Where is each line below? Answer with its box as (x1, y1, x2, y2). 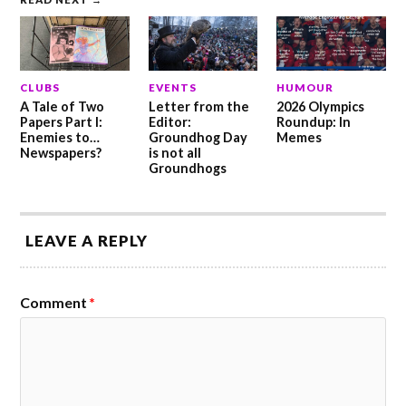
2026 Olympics (275, 99, 364, 115)
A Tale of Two (20, 99, 105, 115)
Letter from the (148, 99, 249, 115)
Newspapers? (20, 145, 102, 161)
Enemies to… (20, 130, 101, 146)
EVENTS (148, 82, 197, 94)
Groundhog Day (148, 130, 247, 146)
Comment (20, 294, 88, 312)
